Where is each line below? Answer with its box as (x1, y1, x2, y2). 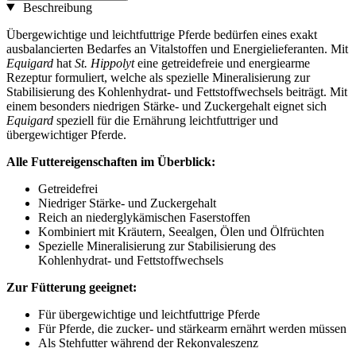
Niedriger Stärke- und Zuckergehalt (38, 195, 216, 210)
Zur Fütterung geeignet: (6, 280, 137, 294)
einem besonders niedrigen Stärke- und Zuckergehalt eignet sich (6, 99, 327, 113)
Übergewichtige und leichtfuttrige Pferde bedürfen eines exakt (6, 27, 317, 41)
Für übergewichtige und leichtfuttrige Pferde (38, 307, 260, 321)
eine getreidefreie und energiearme (134, 56, 310, 70)
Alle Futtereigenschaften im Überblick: (6, 154, 215, 168)
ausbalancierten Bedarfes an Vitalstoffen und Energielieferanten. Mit (6, 41, 348, 56)
